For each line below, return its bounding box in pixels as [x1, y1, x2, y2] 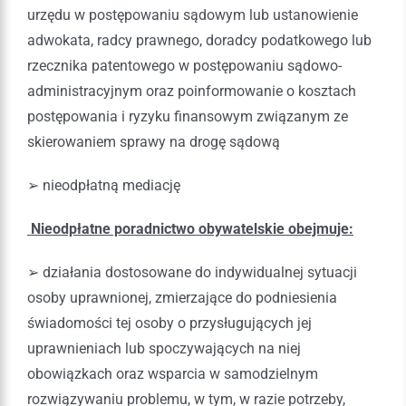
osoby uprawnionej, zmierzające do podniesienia [27, 288, 337, 306]
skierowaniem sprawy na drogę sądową [27, 132, 280, 150]
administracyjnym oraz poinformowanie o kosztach [27, 82, 356, 100]
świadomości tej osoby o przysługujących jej [27, 314, 312, 332]
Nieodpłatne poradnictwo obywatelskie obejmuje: [27, 219, 353, 237]
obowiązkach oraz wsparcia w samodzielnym [27, 364, 318, 382]
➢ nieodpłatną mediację [27, 176, 180, 194]
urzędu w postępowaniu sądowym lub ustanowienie [27, 5, 358, 24]
